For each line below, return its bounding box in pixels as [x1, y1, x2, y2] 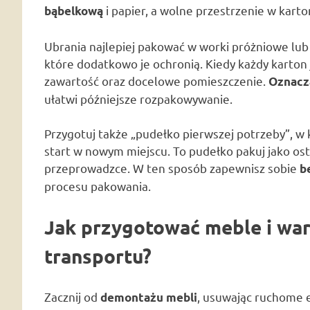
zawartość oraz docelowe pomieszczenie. [44, 73, 268, 88]
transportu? [44, 243, 152, 268]
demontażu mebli [100, 290, 197, 305]
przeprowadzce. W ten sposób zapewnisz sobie [44, 161, 300, 176]
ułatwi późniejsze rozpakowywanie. [44, 91, 232, 106]
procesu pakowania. [44, 179, 151, 194]
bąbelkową [44, 3, 103, 19]
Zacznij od [44, 289, 100, 304]
